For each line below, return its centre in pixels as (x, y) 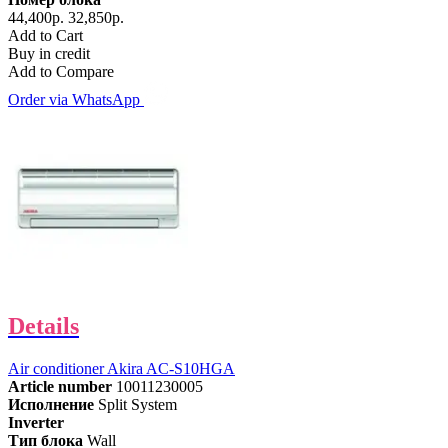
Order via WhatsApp (76, 100)
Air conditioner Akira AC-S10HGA (121, 369)
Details (43, 326)
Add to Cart (45, 36)
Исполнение (51, 405)
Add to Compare (61, 72)
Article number (60, 387)
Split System (137, 405)
